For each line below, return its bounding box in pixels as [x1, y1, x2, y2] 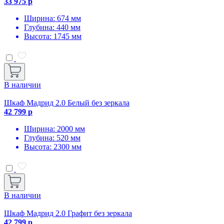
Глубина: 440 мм [24, 22, 80, 31]
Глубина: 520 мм [24, 133, 80, 142]
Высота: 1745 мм [24, 31, 81, 40]
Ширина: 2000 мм [24, 124, 85, 133]
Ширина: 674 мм [24, 13, 81, 22]
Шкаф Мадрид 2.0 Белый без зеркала [4, 98, 129, 107]
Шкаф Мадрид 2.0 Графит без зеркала [4, 208, 132, 217]
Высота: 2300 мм [24, 142, 81, 151]
